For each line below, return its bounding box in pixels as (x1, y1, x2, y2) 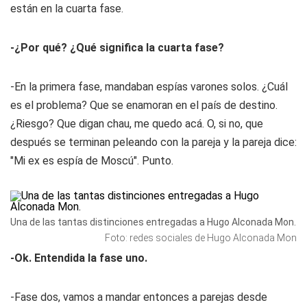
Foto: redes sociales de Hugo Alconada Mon (105, 232, 297, 243)
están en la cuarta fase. (10, 2, 123, 15)
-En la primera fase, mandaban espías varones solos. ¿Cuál (10, 80, 288, 93)
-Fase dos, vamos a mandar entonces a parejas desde (10, 291, 267, 304)
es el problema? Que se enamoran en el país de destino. (10, 99, 278, 112)
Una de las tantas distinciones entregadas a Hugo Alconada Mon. (10, 217, 296, 228)
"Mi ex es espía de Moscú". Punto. (10, 154, 173, 167)
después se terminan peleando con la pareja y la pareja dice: (10, 136, 297, 149)
